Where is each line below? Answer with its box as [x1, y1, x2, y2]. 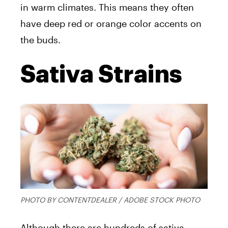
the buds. [20, 34, 61, 45]
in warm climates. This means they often [20, 1, 194, 13]
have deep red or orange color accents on [20, 17, 202, 29]
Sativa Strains [20, 62, 182, 87]
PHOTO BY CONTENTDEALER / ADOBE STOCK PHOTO [20, 195, 200, 204]
